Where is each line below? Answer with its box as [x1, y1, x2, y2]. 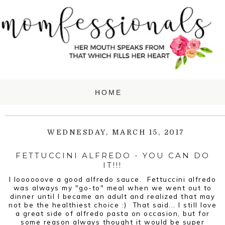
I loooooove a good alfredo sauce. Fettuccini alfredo [9, 174, 216, 183]
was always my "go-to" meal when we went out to [13, 183, 212, 192]
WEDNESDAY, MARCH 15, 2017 [47, 128, 185, 137]
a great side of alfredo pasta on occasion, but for [15, 208, 210, 217]
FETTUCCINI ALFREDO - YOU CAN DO [15, 150, 210, 160]
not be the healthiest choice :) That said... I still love [9, 200, 216, 209]
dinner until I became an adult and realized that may [10, 191, 215, 200]
